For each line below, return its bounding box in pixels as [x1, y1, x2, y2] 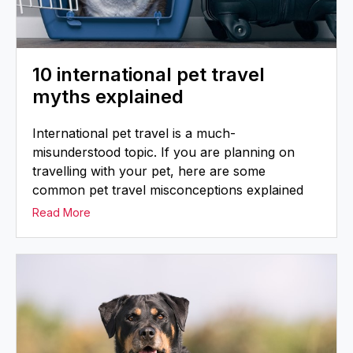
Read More [32, 206, 91, 220]
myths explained [32, 85, 184, 109]
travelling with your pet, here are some [32, 163, 266, 180]
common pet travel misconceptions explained [32, 182, 303, 199]
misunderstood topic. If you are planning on [32, 144, 295, 161]
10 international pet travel [32, 63, 265, 87]
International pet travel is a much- [32, 125, 236, 142]
